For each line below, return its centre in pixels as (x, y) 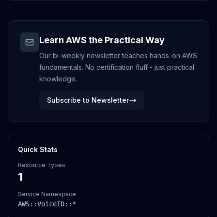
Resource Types (42, 165)
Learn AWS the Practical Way (102, 40)
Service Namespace (47, 194)
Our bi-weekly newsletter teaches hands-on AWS (118, 55)
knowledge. (58, 79)
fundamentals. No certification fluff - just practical (117, 67)
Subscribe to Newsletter (88, 100)
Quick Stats (38, 149)
